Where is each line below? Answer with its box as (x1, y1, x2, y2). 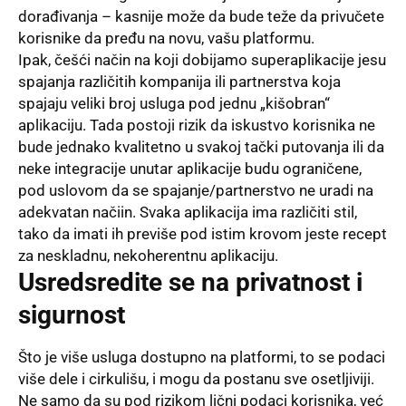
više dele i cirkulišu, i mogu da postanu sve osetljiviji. (18, 369, 374, 388)
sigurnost (18, 300, 125, 331)
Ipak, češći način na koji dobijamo (18, 51, 251, 70)
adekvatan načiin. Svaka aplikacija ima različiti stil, (18, 203, 357, 222)
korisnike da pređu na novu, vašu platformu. (18, 29, 314, 48)
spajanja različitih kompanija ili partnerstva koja (18, 72, 341, 92)
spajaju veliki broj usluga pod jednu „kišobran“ (18, 94, 330, 113)
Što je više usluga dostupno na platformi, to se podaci (18, 347, 385, 366)
